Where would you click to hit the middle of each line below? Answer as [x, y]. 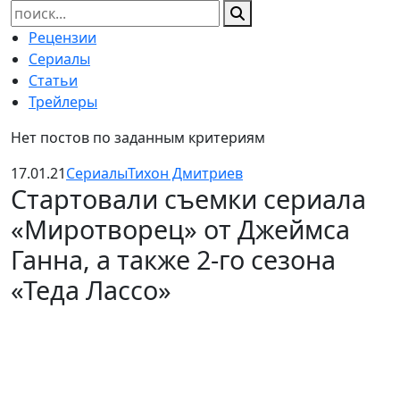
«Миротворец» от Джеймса [180, 229]
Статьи [53, 80]
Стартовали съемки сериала [188, 199]
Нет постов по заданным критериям [138, 137]
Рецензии [62, 37]
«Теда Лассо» [91, 290]
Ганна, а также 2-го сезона [173, 259]
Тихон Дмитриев [185, 173]
